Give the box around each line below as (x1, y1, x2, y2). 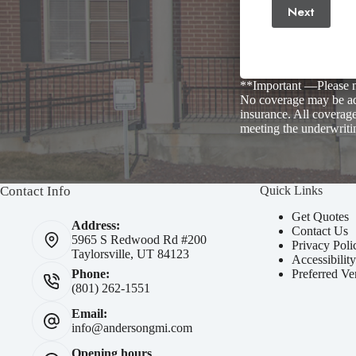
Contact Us (292, 223, 349, 238)
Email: (72, 307, 107, 320)
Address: (72, 219, 120, 232)
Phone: (72, 267, 110, 281)
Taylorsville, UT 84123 (72, 247, 189, 261)
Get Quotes (292, 209, 350, 223)
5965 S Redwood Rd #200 (72, 233, 207, 246)
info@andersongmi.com (72, 321, 192, 335)
